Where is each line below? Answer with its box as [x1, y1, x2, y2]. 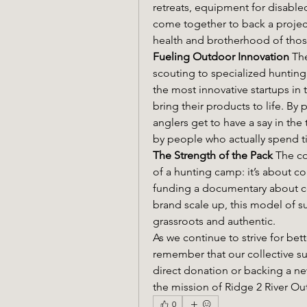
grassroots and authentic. [153, 214, 275, 228]
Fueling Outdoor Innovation [153, 50, 289, 63]
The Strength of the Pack [153, 149, 273, 162]
